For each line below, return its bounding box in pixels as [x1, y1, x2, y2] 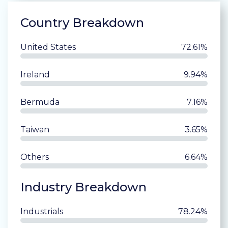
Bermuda [20, 97, 60, 107]
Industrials [20, 207, 63, 217]
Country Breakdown [20, 15, 144, 31]
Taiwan [20, 125, 49, 135]
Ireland [20, 70, 50, 80]
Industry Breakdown [20, 180, 147, 195]
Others [20, 152, 49, 162]
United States [20, 42, 76, 52]
